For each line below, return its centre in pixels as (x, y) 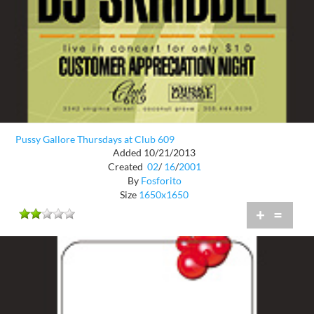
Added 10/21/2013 (154, 152)
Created (126, 166)
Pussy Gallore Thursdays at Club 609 (95, 139)
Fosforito (161, 180)
